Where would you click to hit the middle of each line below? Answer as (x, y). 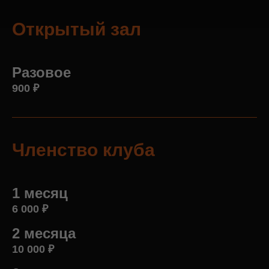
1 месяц (40, 193)
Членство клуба (83, 150)
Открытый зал (77, 29)
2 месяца (44, 234)
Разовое (41, 73)
